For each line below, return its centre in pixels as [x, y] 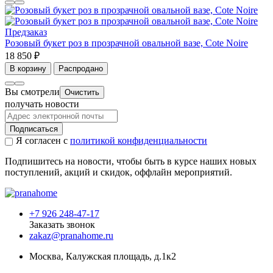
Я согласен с [43, 141]
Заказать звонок [62, 225]
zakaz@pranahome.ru [71, 236]
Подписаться [34, 129]
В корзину [28, 69]
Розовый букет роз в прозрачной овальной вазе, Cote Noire [126, 43]
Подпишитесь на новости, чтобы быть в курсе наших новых [131, 161]
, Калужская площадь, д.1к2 [119, 257]
